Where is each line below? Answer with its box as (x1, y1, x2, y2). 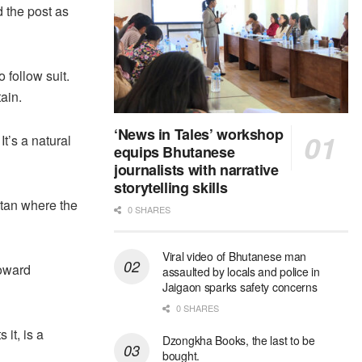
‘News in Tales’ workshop (114, 124, 284, 145)
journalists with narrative (114, 159, 279, 181)
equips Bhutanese (114, 141, 235, 163)
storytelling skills (114, 177, 228, 199)
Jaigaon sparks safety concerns (162, 279, 318, 296)
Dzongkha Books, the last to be (162, 332, 315, 349)
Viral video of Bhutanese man (162, 248, 307, 265)
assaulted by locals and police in (162, 263, 320, 280)
